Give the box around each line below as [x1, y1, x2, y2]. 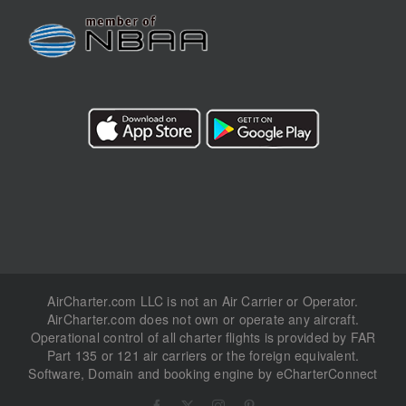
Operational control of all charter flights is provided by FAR [30, 328, 376, 347]
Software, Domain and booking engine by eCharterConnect [28, 364, 378, 383]
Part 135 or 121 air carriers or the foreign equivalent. [46, 346, 360, 365]
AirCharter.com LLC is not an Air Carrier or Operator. [47, 292, 359, 311]
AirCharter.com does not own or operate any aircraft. [47, 310, 359, 329]
